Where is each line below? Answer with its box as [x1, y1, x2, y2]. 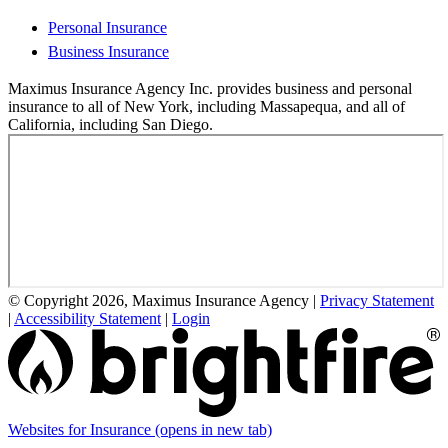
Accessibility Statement [14, 310, 161, 328]
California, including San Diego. [8, 116, 213, 134]
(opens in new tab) [155, 421, 272, 438]
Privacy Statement [320, 292, 434, 310]
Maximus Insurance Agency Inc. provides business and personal [8, 80, 412, 98]
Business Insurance [48, 43, 169, 61]
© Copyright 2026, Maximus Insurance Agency [8, 292, 309, 310]
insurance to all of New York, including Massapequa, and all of [8, 98, 405, 116]
